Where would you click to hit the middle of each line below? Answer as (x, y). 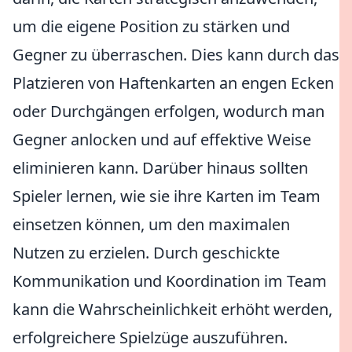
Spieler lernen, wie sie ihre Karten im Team (167, 196)
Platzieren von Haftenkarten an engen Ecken (173, 83)
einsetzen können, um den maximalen (151, 224)
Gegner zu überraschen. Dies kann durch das (176, 55)
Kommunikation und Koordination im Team (170, 281)
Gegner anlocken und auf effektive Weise (162, 139)
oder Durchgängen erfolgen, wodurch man (169, 111)
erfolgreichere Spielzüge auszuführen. (150, 337)
